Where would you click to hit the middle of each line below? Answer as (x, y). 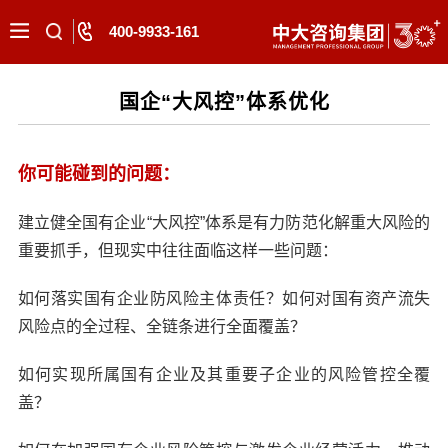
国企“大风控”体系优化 (224, 102)
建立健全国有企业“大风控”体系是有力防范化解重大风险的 (224, 222)
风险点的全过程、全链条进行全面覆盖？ (161, 326)
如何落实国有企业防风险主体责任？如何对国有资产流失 (224, 298)
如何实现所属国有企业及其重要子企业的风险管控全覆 (224, 374)
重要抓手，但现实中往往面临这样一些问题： (177, 250)
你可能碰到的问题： (98, 174)
